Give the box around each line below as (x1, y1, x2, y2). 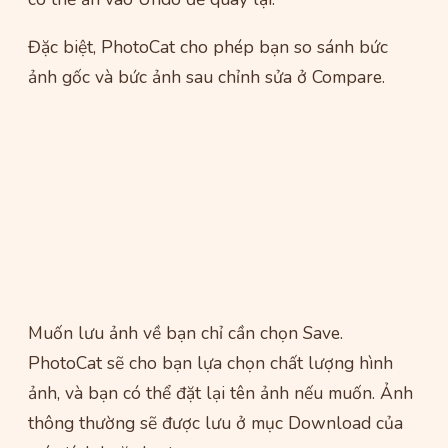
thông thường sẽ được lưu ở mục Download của (28, 410, 403, 435)
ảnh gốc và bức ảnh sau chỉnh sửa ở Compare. (28, 64, 385, 89)
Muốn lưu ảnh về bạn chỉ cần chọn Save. (28, 320, 343, 345)
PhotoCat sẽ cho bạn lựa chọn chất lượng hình (28, 350, 393, 375)
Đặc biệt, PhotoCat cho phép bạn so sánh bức (28, 34, 388, 59)
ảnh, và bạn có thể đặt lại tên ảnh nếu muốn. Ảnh (28, 380, 413, 405)
